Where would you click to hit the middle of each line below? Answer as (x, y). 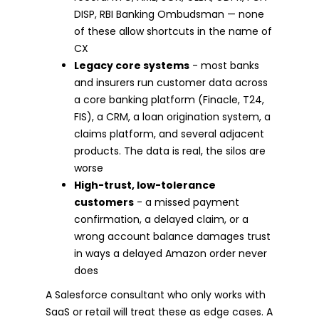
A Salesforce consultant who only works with (156, 294)
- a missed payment (187, 202)
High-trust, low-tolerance (145, 185)
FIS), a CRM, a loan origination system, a (172, 116)
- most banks (224, 65)
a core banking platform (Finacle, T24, (169, 99)
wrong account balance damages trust (172, 236)
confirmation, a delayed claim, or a (161, 219)
